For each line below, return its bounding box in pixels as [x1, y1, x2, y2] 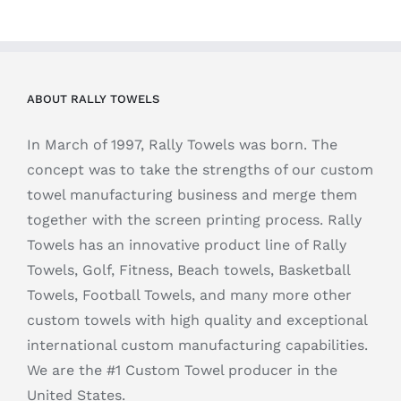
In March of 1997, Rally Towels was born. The [27, 135, 337, 153]
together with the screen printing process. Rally [27, 210, 362, 228]
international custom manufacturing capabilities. [27, 336, 368, 354]
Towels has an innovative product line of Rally [27, 235, 346, 253]
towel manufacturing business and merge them [27, 185, 357, 203]
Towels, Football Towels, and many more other [27, 286, 352, 303]
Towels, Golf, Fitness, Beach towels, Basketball [27, 260, 350, 278]
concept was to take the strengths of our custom [27, 160, 373, 178]
